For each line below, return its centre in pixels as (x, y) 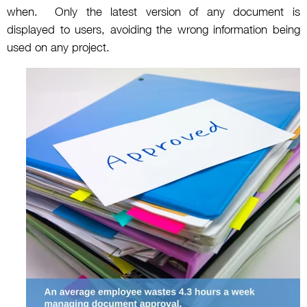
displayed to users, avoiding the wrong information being (153, 30)
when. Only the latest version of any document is (153, 12)
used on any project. (58, 48)
